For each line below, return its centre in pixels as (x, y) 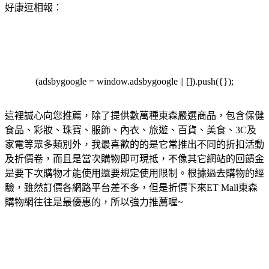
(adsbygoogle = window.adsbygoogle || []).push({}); (134, 81)
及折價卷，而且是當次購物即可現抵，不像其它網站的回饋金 (134, 159)
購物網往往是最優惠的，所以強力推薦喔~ (94, 202)
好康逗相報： (34, 7)
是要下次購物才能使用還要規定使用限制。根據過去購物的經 (134, 173)
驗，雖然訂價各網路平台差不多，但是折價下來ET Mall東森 (131, 187)
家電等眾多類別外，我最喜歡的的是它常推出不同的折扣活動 (134, 144)
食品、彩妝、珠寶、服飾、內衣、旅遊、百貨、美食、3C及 (131, 130)
